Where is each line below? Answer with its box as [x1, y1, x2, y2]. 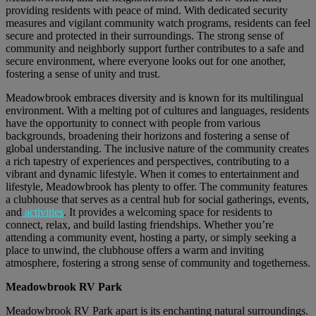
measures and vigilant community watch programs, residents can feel [6, 17, 310, 30]
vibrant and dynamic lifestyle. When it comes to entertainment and [6, 168, 299, 181]
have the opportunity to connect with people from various [6, 117, 260, 130]
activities [22, 206, 63, 219]
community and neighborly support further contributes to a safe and [6, 42, 304, 55]
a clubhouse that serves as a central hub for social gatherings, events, [6, 193, 309, 206]
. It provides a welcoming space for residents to [63, 206, 272, 219]
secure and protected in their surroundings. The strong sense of [6, 30, 284, 42]
